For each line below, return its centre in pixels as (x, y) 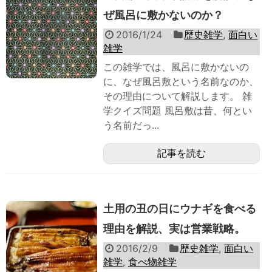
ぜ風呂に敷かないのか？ (163, 15)
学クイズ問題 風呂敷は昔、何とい (178, 111)
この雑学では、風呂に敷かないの (176, 67)
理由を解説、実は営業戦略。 (174, 229)
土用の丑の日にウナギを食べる (180, 209)
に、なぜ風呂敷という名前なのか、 (181, 82)
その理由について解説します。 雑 (178, 96)
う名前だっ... (131, 125)
